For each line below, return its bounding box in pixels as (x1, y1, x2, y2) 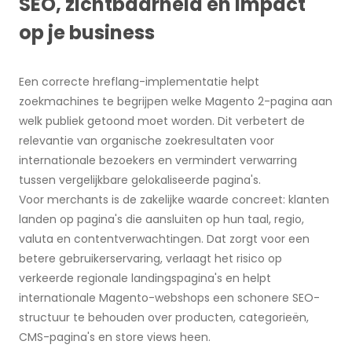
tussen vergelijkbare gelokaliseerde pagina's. (19, 172, 261, 189)
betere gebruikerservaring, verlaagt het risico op (19, 251, 282, 267)
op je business (19, 20, 155, 46)
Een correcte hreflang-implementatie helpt (19, 74, 259, 90)
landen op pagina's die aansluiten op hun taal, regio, (19, 211, 304, 228)
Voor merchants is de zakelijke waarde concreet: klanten (19, 192, 329, 208)
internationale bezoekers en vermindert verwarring (19, 152, 297, 169)
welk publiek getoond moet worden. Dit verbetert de (19, 113, 305, 130)
